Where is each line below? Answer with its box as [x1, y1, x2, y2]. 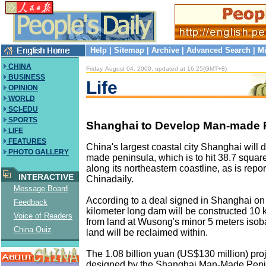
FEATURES [7, 137, 46, 145]
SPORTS [7, 116, 37, 124]
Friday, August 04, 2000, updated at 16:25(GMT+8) [86, 65, 227, 72]
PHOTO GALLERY [7, 148, 69, 156]
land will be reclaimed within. [86, 227, 208, 237]
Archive [151, 46, 179, 55]
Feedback [14, 198, 47, 207]
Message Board [14, 184, 68, 193]
